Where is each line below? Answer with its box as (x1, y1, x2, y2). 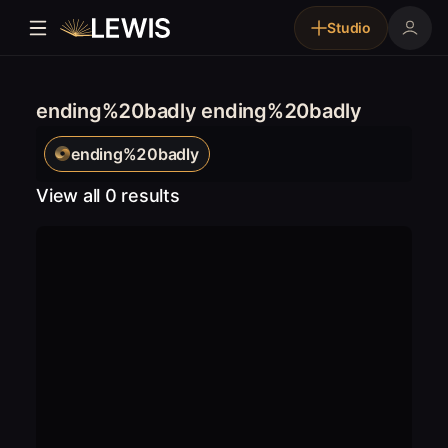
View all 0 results (36, 185, 180, 206)
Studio (327, 19, 371, 36)
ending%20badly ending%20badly (36, 99, 362, 123)
